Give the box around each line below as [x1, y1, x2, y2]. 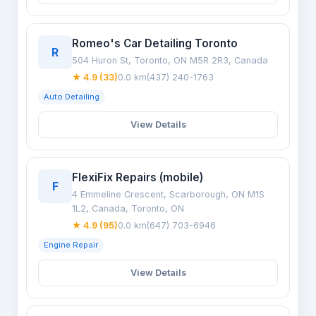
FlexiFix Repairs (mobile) [72, 171, 203, 184]
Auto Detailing [44, 92, 99, 102]
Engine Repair [44, 240, 98, 250]
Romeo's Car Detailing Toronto [72, 37, 238, 50]
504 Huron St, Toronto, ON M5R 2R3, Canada [72, 55, 268, 66]
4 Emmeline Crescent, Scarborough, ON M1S [72, 189, 265, 200]
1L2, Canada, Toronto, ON [72, 203, 184, 214]
